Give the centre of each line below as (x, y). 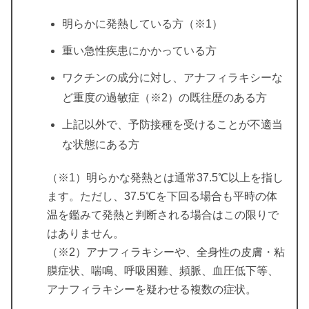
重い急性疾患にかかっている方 (139, 50)
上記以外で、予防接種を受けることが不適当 (172, 124)
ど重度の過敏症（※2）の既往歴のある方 (165, 97)
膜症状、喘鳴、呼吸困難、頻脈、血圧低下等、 (163, 270)
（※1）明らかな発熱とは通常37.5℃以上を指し (165, 177)
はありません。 (86, 233)
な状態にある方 (101, 144)
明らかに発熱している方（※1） (142, 23)
